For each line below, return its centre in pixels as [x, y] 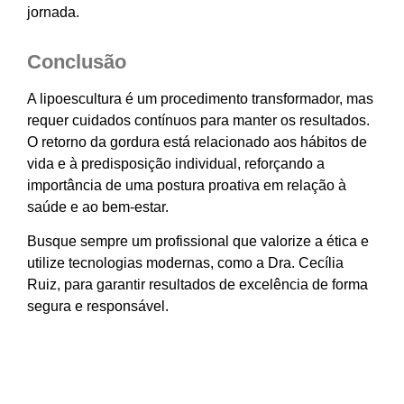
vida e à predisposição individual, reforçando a [176, 163]
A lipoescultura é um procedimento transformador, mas [200, 98]
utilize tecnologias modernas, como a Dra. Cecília [185, 263]
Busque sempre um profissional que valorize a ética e [198, 242]
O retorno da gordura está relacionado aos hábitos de [197, 142]
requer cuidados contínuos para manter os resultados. [198, 120]
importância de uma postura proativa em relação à [187, 185]
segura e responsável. [98, 307]
